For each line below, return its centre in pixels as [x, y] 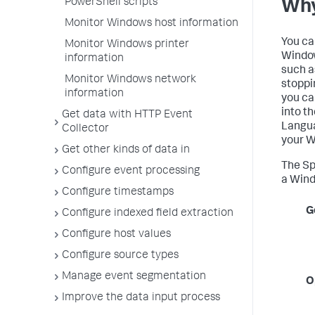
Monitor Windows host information [152, 24]
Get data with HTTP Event [127, 115]
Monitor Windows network [130, 80]
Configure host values [116, 235]
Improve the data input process [141, 298]
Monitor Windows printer [127, 45]
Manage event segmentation [134, 277]
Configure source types [120, 256]
